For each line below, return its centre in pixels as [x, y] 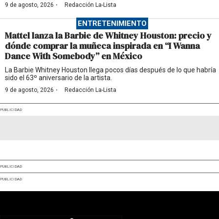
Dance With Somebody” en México [74, 56]
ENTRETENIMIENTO [112, 23]
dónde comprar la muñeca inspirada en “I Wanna [102, 45]
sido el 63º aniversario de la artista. [58, 77]
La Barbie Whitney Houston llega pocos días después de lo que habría [110, 70]
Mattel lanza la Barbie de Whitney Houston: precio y [108, 35]
